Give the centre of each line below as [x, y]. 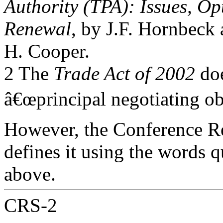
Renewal [38, 29]
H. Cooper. [47, 51]
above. [30, 174]
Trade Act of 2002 [124, 73]
